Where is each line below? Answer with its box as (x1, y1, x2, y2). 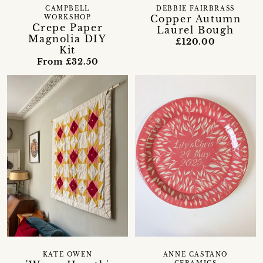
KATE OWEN (42, 251, 93, 258)
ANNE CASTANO (163, 251, 228, 258)
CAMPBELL (45, 5, 90, 13)
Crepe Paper (32, 22, 103, 34)
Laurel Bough (156, 24, 235, 36)
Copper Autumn (150, 13, 241, 25)
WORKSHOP (43, 14, 92, 22)
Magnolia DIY (28, 33, 107, 45)
